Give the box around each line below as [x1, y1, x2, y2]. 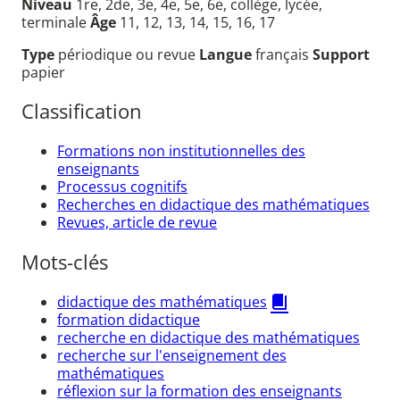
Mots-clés [21, 249, 108, 276]
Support [312, 44, 370, 64]
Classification [21, 98, 142, 125]
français [255, 44, 312, 64]
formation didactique [57, 309, 200, 329]
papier [21, 62, 65, 82]
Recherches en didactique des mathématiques [57, 194, 370, 214]
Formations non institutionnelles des [57, 140, 305, 161]
